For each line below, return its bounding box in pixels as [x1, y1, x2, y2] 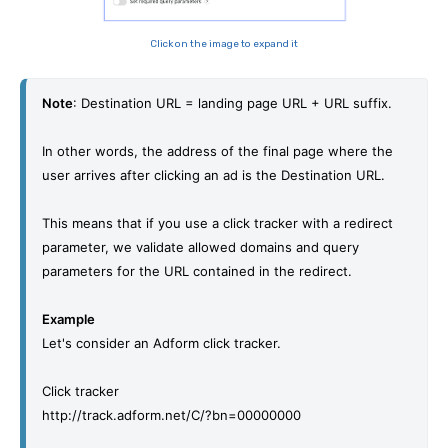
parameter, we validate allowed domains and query [42, 238, 359, 255]
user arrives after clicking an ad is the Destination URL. [42, 166, 389, 183]
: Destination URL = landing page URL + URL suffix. [73, 94, 392, 111]
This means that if [42, 214, 154, 231]
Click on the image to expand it [150, 37, 298, 50]
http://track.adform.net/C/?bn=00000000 [42, 406, 301, 423]
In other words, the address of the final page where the [42, 142, 393, 159]
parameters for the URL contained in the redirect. [42, 262, 356, 279]
